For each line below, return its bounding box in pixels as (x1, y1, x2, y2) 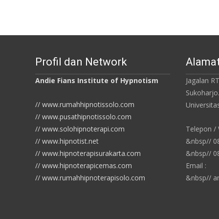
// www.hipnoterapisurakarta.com (35, 149, 141, 158)
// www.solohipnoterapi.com (35, 124, 125, 134)
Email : (186, 161, 206, 171)
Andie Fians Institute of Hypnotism (35, 76, 158, 86)
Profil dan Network (35, 56, 127, 68)
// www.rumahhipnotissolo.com (35, 100, 134, 109)
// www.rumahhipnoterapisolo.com (35, 173, 145, 183)
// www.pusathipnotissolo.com (35, 112, 131, 122)
